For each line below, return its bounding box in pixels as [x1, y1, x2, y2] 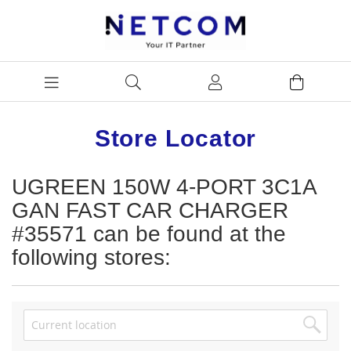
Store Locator [94, 125, 257, 151]
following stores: [12, 244, 177, 270]
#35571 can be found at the [12, 221, 286, 246]
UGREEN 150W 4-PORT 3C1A [12, 174, 316, 199]
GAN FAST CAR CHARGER [12, 197, 288, 223]
